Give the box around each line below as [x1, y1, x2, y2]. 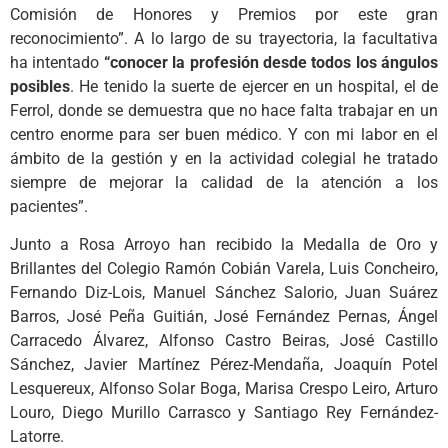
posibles [10, 76, 70, 96]
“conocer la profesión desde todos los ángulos [103, 52, 438, 72]
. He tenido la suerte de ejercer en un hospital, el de [70, 76, 438, 96]
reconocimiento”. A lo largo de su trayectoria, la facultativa [10, 28, 438, 48]
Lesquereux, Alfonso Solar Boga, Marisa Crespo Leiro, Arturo [10, 379, 438, 399]
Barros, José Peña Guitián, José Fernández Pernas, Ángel [10, 307, 438, 327]
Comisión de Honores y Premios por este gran [10, 4, 438, 24]
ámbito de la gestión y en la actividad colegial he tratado [10, 148, 438, 168]
